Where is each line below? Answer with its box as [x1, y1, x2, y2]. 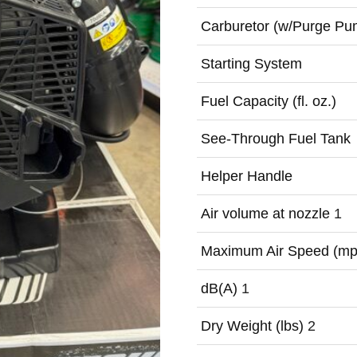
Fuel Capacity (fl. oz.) [200, 93, 336, 109]
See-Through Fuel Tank [200, 131, 351, 147]
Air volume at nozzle [200, 206, 334, 222]
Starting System [200, 56, 302, 72]
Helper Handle [200, 168, 292, 184]
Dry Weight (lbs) [200, 318, 308, 334]
